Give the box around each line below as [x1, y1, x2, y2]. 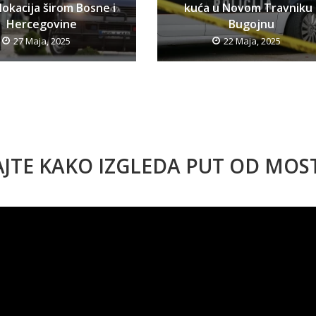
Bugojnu [228, 16, 274, 32]
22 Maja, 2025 [223, 34, 281, 47]
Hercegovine [6, 16, 77, 32]
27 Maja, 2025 [13, 34, 71, 47]
